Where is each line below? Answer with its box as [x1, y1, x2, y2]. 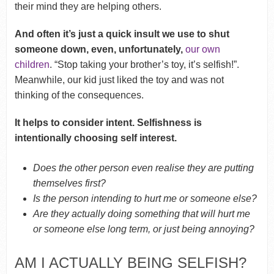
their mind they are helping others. [14, 1, 161, 12]
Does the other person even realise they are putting [33, 163, 254, 174]
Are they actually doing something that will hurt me [33, 209, 251, 220]
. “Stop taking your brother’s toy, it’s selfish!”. [49, 59, 239, 70]
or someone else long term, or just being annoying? [33, 224, 255, 235]
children [14, 59, 50, 70]
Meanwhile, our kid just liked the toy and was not [14, 75, 224, 86]
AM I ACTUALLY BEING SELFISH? [14, 254, 246, 271]
